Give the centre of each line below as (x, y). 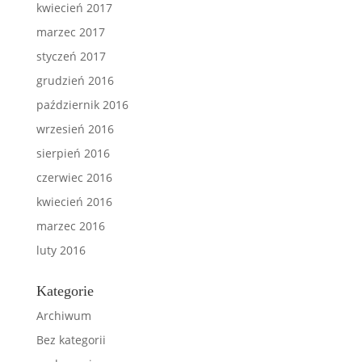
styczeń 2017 (71, 56)
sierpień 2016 (73, 153)
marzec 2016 (70, 226)
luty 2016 (61, 250)
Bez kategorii (71, 340)
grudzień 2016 (75, 80)
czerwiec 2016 (74, 177)
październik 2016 (82, 105)
